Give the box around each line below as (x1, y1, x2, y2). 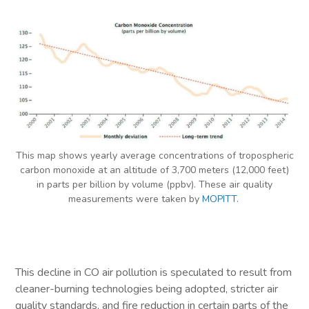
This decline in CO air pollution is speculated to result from (15, 264, 292, 280)
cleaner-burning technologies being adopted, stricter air (15, 281, 279, 297)
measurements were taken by (68, 192, 202, 206)
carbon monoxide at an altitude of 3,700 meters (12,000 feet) (20, 163, 289, 177)
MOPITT (201, 192, 237, 206)
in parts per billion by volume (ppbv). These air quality (37, 177, 272, 191)
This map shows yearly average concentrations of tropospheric (15, 148, 294, 162)
